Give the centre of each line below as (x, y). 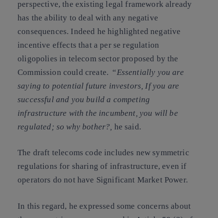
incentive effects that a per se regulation (89, 45)
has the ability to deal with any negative (88, 18)
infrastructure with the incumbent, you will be (98, 113)
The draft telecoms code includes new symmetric (103, 153)
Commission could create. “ (67, 72)
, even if (172, 166)
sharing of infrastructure (115, 166)
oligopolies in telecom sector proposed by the (98, 58)
